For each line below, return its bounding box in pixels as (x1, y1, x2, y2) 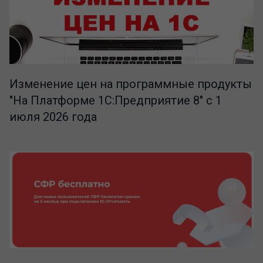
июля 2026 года (9, 110, 97, 124)
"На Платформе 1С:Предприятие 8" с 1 (9, 93, 222, 108)
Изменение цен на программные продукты (9, 77, 252, 92)
